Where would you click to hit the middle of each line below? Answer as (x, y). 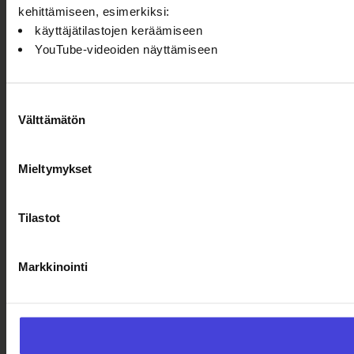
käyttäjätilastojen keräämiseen (119, 30)
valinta (23, 122)
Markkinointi (53, 266)
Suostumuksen (45, 104)
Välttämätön (52, 119)
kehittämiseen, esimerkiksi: (94, 11)
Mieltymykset (55, 168)
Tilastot (39, 217)
